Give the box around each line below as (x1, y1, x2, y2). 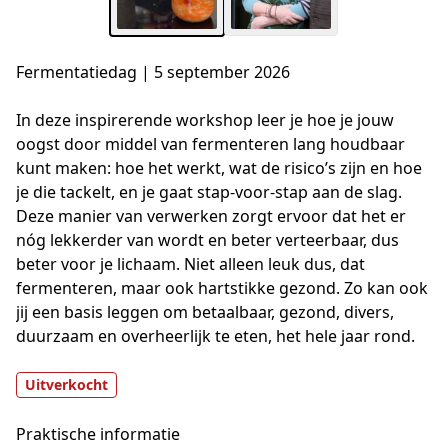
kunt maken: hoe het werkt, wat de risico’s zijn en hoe (16, 157, 422, 180)
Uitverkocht (25, 375, 108, 395)
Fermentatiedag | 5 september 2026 (16, 61, 290, 84)
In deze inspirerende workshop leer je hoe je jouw (16, 109, 394, 132)
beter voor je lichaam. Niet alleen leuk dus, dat (16, 253, 365, 276)
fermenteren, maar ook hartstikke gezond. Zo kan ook (16, 277, 428, 300)
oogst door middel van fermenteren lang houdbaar (16, 133, 405, 156)
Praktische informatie (16, 423, 180, 446)
